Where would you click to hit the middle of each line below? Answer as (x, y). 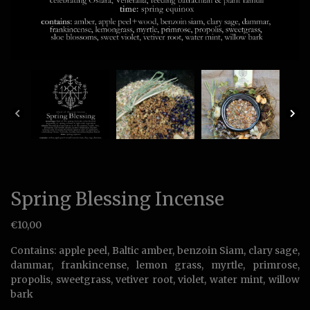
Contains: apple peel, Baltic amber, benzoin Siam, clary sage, (155, 250)
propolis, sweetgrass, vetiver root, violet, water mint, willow (155, 280)
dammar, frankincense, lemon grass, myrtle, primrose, (155, 265)
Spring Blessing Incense (117, 199)
